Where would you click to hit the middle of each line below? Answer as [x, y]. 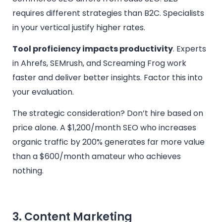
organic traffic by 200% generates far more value [109, 142]
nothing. [28, 171]
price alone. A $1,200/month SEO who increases [104, 128]
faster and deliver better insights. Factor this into [108, 77]
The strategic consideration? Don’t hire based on [108, 113]
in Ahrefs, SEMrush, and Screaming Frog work [99, 63]
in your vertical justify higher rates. [79, 27]
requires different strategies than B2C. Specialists [108, 13]
